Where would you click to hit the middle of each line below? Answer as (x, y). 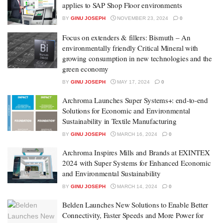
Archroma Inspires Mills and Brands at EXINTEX (136, 152)
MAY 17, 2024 (133, 82)
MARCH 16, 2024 (136, 134)
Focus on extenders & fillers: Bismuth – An (126, 37)
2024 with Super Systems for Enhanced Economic (137, 163)
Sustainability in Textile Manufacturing (119, 121)
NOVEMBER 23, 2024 (142, 18)
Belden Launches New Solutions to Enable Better (135, 205)
